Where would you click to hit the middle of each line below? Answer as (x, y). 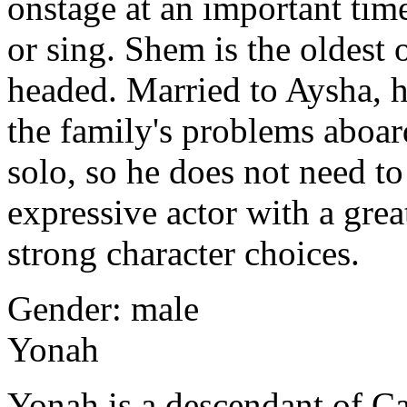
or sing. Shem (106, 49)
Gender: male (103, 309)
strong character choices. (184, 253)
